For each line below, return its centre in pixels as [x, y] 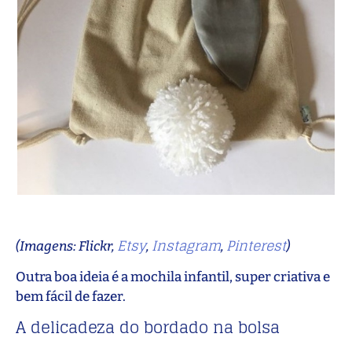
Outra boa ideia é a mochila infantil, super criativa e [173, 277]
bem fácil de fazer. [71, 297]
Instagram [186, 245]
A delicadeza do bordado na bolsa [148, 327]
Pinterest [256, 245]
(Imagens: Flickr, [66, 246]
